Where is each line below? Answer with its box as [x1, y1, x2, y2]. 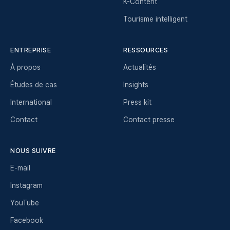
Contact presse [123, 116, 175, 124]
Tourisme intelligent [123, 15, 187, 23]
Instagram [10, 181, 43, 189]
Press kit [123, 98, 151, 106]
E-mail [10, 164, 30, 172]
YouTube [10, 199, 39, 207]
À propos [10, 63, 41, 71]
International [10, 98, 52, 106]
